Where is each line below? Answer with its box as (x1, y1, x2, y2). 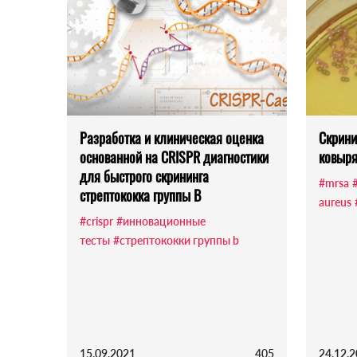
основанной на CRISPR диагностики (80, 147, 269, 168)
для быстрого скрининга (80, 166, 209, 187)
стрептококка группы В (80, 185, 201, 206)
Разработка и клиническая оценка (80, 127, 264, 149)
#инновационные (116, 214, 206, 229)
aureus (319, 195, 351, 210)
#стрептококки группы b (113, 233, 239, 248)
